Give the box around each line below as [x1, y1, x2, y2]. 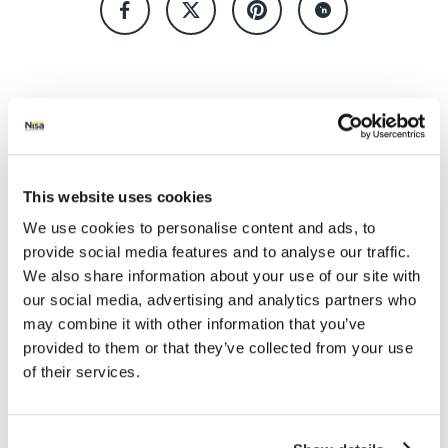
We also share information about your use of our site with [23, 267, 421, 285]
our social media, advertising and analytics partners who [23, 291, 416, 309]
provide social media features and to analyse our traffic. [23, 243, 411, 261]
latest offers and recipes [90, 189, 358, 223]
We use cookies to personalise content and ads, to [23, 219, 376, 237]
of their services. [23, 363, 140, 381]
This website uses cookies [23, 187, 213, 205]
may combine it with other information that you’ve [23, 315, 366, 333]
